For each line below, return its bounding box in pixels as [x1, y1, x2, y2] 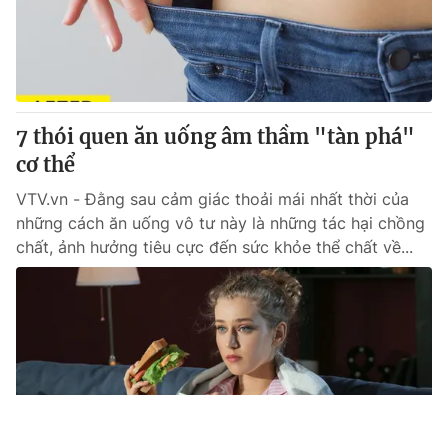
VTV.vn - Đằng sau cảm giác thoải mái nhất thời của [16, 189, 409, 209]
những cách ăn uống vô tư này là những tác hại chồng [16, 213, 425, 233]
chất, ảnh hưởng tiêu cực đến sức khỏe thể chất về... [16, 237, 413, 257]
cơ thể [16, 152, 75, 177]
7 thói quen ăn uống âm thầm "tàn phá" [16, 124, 415, 149]
